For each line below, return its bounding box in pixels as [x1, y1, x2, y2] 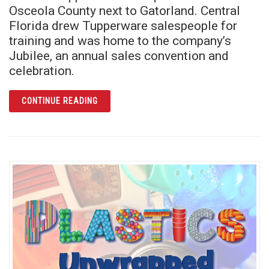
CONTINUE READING [22, 96, 98, 106]
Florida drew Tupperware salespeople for [9, 18, 237, 34]
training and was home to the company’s [9, 33, 231, 49]
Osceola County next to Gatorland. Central [9, 3, 240, 19]
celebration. [9, 63, 74, 79]
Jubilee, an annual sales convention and [9, 48, 229, 64]
